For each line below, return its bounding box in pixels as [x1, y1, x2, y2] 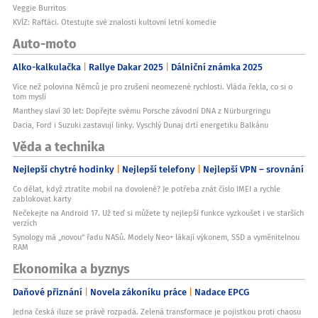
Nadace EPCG [194, 284, 249, 299]
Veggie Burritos [13, 2, 66, 14]
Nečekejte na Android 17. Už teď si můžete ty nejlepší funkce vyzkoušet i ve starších [13, 207, 304, 219]
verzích [13, 217, 37, 229]
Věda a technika [13, 136, 105, 155]
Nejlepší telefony [122, 162, 195, 177]
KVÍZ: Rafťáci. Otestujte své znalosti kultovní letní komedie [13, 16, 216, 28]
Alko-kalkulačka [13, 59, 81, 74]
